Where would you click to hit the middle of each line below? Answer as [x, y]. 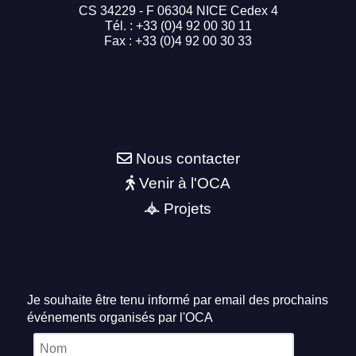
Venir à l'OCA [185, 184]
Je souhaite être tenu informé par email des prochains [178, 300]
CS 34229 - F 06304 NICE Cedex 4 [178, 11]
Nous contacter [188, 158]
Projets [188, 208]
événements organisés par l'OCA [120, 317]
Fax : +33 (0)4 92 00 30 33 [178, 41]
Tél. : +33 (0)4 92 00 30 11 [178, 26]
